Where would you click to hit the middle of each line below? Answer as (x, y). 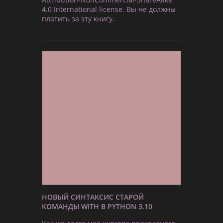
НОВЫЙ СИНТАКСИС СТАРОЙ (93, 197)
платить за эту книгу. (78, 18)
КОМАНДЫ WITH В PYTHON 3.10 (97, 207)
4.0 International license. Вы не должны (109, 9)
